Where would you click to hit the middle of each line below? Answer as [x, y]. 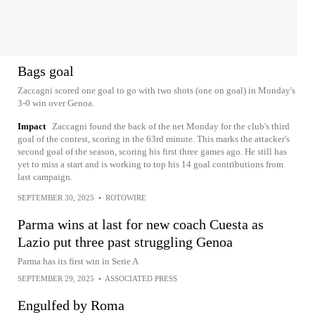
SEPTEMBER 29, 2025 [56, 278]
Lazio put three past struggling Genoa [125, 242]
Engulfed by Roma [71, 305]
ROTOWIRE [126, 197]
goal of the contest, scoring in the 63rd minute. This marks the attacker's [154, 139]
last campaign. [45, 176]
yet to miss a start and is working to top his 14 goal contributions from [150, 164]
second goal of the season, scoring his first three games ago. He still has [152, 151]
